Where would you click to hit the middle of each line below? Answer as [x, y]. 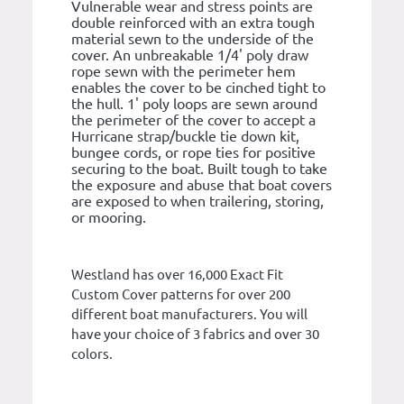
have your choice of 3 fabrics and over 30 [195, 334]
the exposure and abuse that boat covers [202, 185]
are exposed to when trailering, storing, [197, 201]
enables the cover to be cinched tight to [198, 87]
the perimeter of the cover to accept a [193, 120]
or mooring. [109, 217]
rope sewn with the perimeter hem [184, 71]
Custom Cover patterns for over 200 [181, 294]
